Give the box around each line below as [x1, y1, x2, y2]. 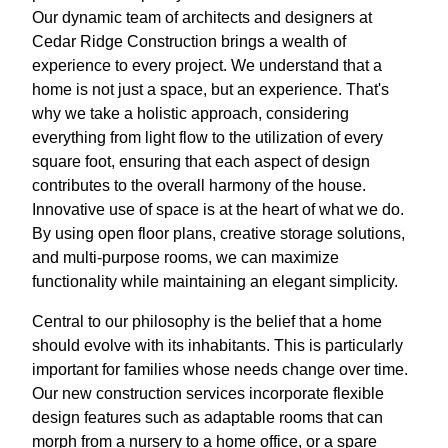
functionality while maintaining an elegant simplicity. [32, 273, 398, 291]
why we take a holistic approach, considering [32, 105, 349, 123]
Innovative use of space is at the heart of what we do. [32, 201, 404, 219]
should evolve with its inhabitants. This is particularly [32, 337, 403, 355]
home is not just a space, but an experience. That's [32, 81, 389, 99]
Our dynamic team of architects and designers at [32, 9, 372, 27]
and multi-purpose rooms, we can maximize [32, 249, 339, 267]
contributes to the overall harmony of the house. [32, 177, 366, 195]
